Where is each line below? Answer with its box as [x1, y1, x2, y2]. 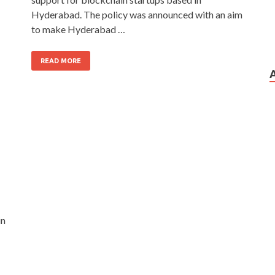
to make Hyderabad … [31, 23, 125, 35]
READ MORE [41, 56, 81, 64]
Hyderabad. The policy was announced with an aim [31, 8, 242, 20]
